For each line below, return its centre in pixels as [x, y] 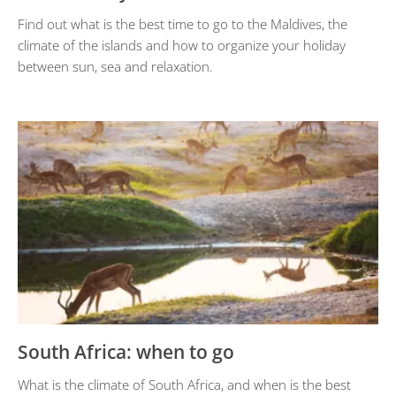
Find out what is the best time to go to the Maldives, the [183, 24]
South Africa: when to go [126, 351]
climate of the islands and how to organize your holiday [182, 45]
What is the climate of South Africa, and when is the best [184, 384]
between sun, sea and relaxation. [115, 66]
